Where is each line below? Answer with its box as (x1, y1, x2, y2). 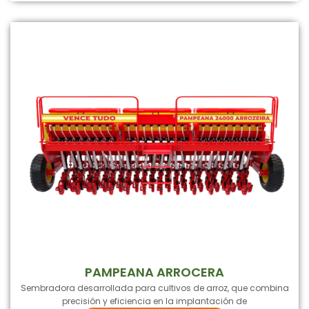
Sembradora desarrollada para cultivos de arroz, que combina (20, 281, 289, 294)
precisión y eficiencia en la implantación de (62, 295, 247, 307)
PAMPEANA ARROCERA (85, 263, 224, 281)
